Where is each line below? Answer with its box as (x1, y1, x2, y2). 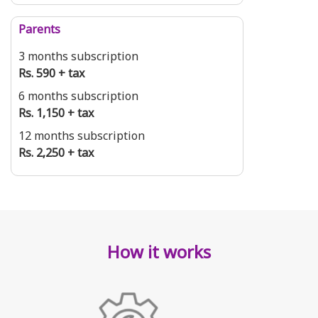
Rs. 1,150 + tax (18, 107, 94, 122)
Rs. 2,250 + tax (18, 147, 94, 162)
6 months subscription (18, 90, 138, 105)
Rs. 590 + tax (18, 67, 84, 82)
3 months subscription (18, 50, 138, 65)
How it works (107, 243, 211, 265)
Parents (18, 23, 60, 38)
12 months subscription (18, 130, 145, 145)
